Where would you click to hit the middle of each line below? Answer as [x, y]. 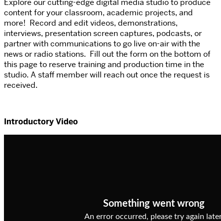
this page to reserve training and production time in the [104, 65]
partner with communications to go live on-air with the [102, 44]
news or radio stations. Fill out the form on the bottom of [107, 54]
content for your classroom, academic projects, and [98, 13]
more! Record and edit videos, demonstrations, [91, 23]
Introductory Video [41, 122]
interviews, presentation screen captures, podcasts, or [103, 34]
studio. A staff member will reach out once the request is [107, 75]
